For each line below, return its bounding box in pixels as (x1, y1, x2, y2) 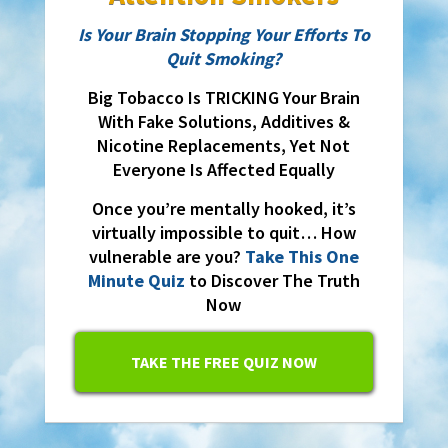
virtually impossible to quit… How (91, 221, 356, 245)
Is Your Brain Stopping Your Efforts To (77, 23, 370, 47)
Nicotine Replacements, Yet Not (97, 134, 351, 158)
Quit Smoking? (166, 47, 282, 71)
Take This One (244, 245, 359, 269)
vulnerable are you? (88, 245, 245, 269)
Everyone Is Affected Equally (112, 158, 335, 182)
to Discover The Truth (184, 269, 360, 293)
